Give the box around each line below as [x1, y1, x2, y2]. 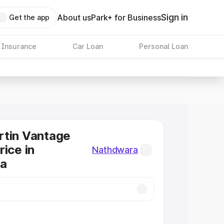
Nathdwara [92, 144, 138, 155]
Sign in [161, 12, 188, 22]
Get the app [8, 13, 50, 21]
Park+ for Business [91, 12, 161, 22]
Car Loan [72, 42, 103, 50]
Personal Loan [138, 42, 188, 50]
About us [57, 12, 91, 22]
